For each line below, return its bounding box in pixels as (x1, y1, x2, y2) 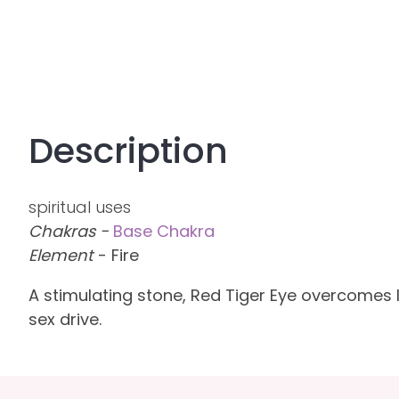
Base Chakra (113, 219, 215, 242)
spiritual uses (28, 195, 131, 218)
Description (28, 125, 228, 175)
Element (28, 243, 94, 266)
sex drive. (28, 307, 102, 330)
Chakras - (28, 219, 109, 242)
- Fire (94, 243, 139, 266)
